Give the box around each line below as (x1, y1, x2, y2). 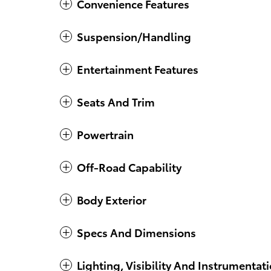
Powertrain (77, 126, 134, 142)
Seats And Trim (77, 94, 155, 109)
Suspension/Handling (77, 28, 191, 44)
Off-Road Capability (77, 159, 181, 175)
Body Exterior (77, 192, 146, 207)
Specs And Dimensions (77, 224, 196, 240)
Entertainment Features (77, 61, 198, 77)
